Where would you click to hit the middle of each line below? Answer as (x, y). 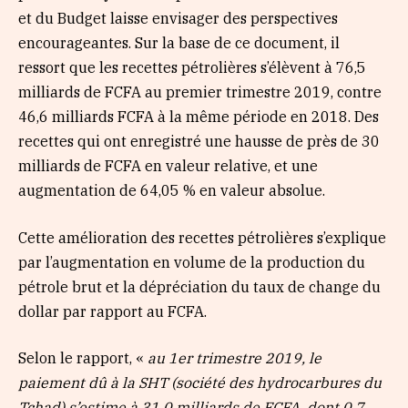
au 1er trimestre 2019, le (235, 358)
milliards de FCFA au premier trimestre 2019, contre (200, 92)
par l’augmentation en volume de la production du (192, 262)
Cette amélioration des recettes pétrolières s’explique (202, 237)
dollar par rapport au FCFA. (112, 311)
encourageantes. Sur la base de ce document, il (179, 43)
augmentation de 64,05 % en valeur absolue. (172, 191)
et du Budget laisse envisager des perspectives (178, 19)
